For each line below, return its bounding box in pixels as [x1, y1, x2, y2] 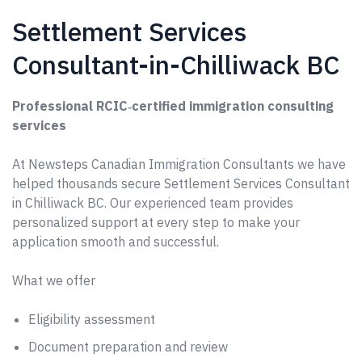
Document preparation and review [28, 339, 228, 355]
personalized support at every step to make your [12, 214, 300, 230]
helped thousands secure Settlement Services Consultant [12, 175, 350, 192]
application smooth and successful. [12, 234, 219, 250]
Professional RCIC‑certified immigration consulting [12, 98, 334, 114]
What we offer [12, 272, 95, 288]
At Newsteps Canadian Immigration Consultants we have [12, 156, 346, 172]
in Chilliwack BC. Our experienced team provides [12, 195, 293, 211]
